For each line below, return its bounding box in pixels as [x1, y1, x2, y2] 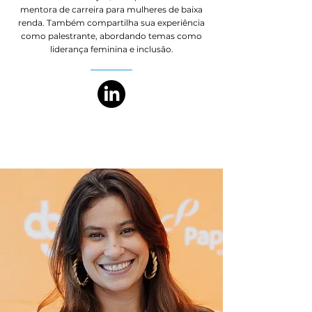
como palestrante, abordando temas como [21, 31, 202, 41]
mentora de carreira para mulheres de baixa [20, 4, 203, 15]
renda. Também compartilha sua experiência [18, 17, 205, 28]
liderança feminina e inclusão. [49, 44, 173, 54]
